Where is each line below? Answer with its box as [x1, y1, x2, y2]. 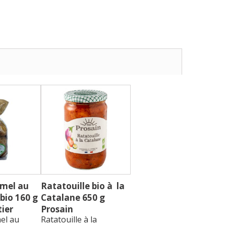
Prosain [41, 203, 73, 215]
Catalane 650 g [41, 192, 105, 204]
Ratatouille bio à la [41, 180, 125, 192]
